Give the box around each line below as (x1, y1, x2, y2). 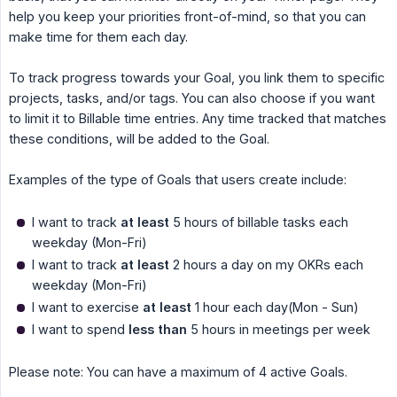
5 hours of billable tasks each (169, 214, 348, 230)
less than (128, 322, 187, 338)
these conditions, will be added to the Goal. (9, 131, 269, 147)
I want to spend (32, 322, 128, 338)
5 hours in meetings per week (187, 322, 370, 338)
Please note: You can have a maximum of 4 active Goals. (9, 364, 347, 380)
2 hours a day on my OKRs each (169, 257, 363, 273)
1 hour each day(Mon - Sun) (191, 300, 359, 315)
